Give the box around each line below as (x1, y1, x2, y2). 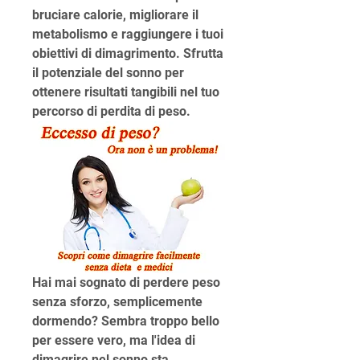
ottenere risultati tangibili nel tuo (32, 84, 219, 100)
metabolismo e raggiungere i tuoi (32, 27, 223, 42)
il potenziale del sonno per (32, 65, 184, 80)
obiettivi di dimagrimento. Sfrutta (32, 46, 223, 61)
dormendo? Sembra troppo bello (32, 313, 219, 329)
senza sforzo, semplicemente (32, 294, 202, 310)
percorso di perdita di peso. (32, 104, 190, 119)
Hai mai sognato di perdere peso (32, 275, 220, 291)
